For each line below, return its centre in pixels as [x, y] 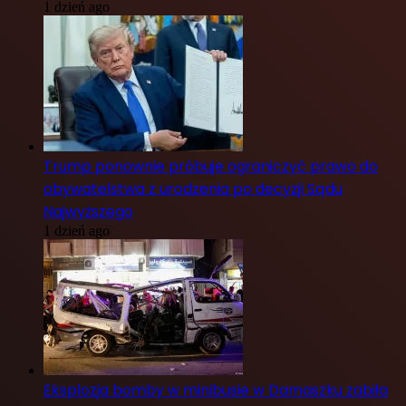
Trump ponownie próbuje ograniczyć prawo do [211, 167]
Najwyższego [88, 212]
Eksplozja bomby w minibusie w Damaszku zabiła [216, 391]
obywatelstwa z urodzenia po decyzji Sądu [193, 189]
